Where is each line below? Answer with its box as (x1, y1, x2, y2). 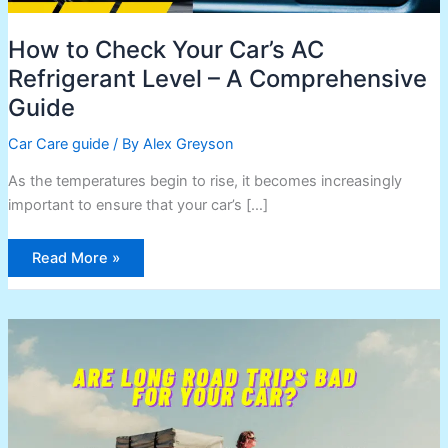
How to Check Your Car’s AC (7, 34, 324, 64)
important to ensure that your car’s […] (7, 196, 268, 215)
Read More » (31, 249, 120, 268)
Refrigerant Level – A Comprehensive (7, 63, 427, 93)
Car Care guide (7, 134, 109, 153)
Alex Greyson (142, 134, 234, 153)
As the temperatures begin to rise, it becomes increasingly (7, 172, 402, 191)
